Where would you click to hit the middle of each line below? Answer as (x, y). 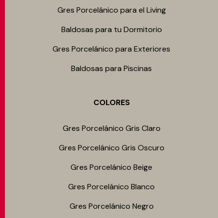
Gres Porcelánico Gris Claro (111, 128)
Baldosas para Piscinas (111, 68)
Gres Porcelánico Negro (111, 206)
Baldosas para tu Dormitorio (111, 29)
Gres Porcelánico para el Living (111, 10)
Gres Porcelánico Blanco (111, 187)
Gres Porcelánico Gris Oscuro (111, 148)
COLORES (111, 102)
